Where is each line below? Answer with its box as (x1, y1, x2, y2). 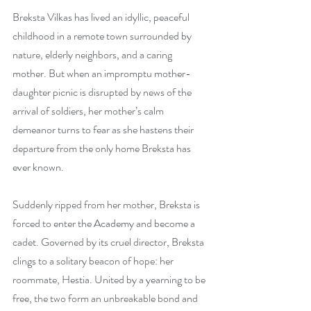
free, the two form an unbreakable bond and (12, 290, 200, 306)
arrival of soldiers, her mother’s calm (12, 103, 166, 119)
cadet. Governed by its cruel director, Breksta (12, 234, 206, 250)
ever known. (12, 159, 64, 175)
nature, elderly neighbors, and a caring (12, 47, 174, 62)
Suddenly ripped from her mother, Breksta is (12, 196, 202, 212)
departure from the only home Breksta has (12, 140, 193, 156)
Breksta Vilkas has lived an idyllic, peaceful (12, 9, 192, 25)
